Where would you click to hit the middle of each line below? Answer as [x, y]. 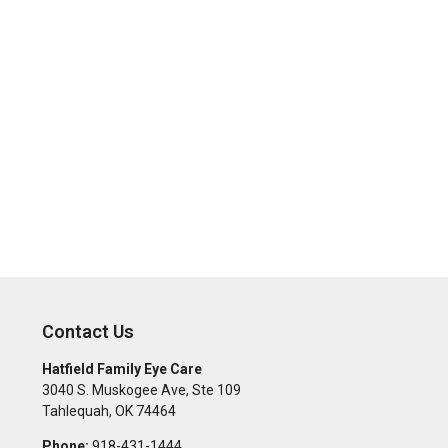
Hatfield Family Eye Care [121, 369]
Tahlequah [75, 411]
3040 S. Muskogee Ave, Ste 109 [141, 390]
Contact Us [87, 332]
